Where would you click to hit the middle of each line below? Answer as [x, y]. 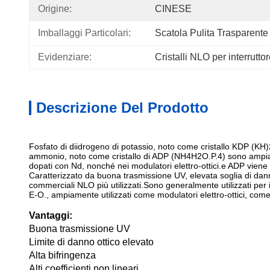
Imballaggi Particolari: [84, 33]
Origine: [55, 9]
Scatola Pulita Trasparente [212, 33]
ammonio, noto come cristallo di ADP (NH [108, 156]
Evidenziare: [65, 57]
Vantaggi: [51, 215]
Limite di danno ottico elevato [91, 242]
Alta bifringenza [62, 255]
